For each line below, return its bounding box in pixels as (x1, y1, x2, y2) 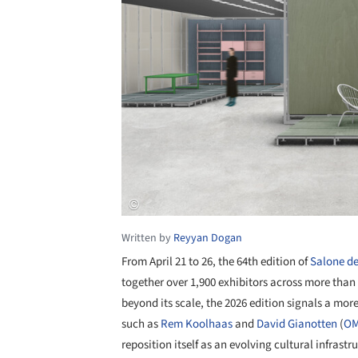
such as (121, 316, 161, 333)
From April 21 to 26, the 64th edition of (121, 253, 310, 271)
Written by (121, 230, 173, 247)
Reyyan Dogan (173, 230, 242, 247)
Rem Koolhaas (161, 316, 233, 333)
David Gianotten (254, 316, 337, 333)
